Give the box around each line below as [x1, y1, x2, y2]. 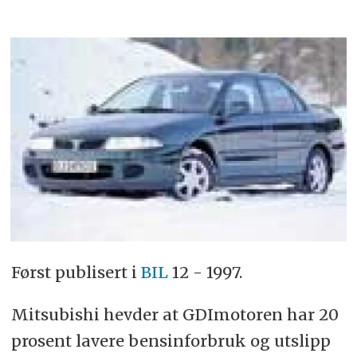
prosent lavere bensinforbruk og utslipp [10, 330, 331, 351]
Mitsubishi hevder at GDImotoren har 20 [10, 304, 339, 324]
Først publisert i [10, 261, 141, 282]
